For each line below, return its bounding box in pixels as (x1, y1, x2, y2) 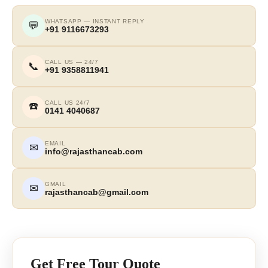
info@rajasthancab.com (45, 146, 142, 156)
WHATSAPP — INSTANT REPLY (45, 17, 145, 25)
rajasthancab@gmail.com (45, 187, 148, 197)
